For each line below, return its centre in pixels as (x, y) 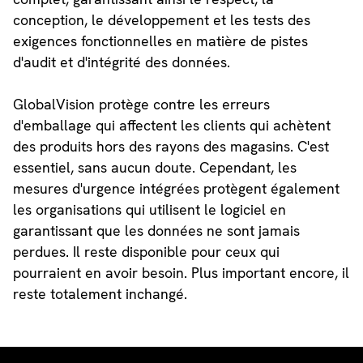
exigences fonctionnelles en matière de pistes (160, 41)
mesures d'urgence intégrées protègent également (176, 189)
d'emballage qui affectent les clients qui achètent (171, 126)
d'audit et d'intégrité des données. (121, 62)
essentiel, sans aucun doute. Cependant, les (154, 168)
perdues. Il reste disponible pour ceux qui (146, 252)
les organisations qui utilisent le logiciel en (149, 210)
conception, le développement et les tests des (161, 20)
